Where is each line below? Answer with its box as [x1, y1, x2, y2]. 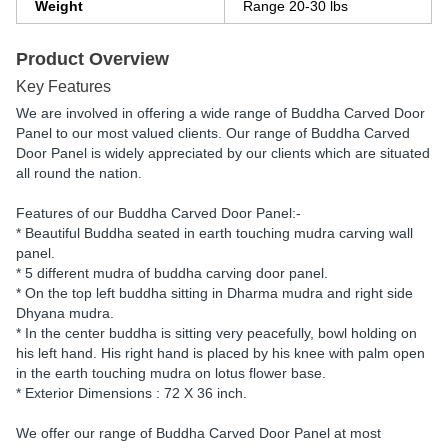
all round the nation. [16, 165, 142, 181]
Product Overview [16, 49, 169, 69]
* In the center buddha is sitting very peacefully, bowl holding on [16, 325, 417, 341]
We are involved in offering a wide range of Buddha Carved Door [16, 105, 425, 121]
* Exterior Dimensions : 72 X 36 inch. [16, 385, 247, 401]
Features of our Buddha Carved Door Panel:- [16, 205, 301, 221]
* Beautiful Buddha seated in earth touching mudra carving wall [16, 225, 413, 241]
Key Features [16, 78, 111, 95]
